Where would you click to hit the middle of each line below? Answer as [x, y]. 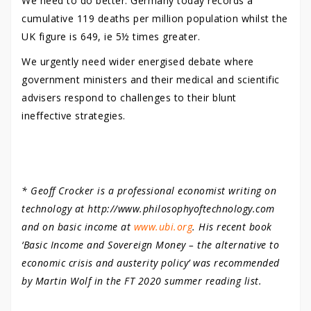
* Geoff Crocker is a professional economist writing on [149, 190]
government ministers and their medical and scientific [151, 79]
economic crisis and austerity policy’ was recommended [151, 262]
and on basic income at [78, 226]
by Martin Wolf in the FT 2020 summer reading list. [142, 280]
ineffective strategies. [74, 115]
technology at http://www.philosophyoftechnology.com [148, 208]
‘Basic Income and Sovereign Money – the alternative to [150, 244]
